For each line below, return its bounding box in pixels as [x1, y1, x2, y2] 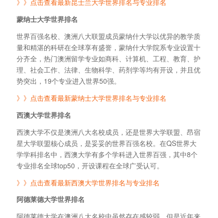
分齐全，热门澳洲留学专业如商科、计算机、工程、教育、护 [16, 54, 200, 64]
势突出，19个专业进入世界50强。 [16, 76, 121, 86]
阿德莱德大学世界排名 [16, 194, 85, 204]
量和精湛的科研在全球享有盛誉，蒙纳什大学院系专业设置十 [16, 42, 200, 53]
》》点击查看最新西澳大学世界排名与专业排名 [16, 177, 160, 187]
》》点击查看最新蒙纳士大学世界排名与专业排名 [16, 92, 166, 103]
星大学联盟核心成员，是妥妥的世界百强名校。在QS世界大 [16, 138, 197, 148]
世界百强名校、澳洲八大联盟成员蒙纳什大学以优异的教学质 [16, 31, 200, 41]
